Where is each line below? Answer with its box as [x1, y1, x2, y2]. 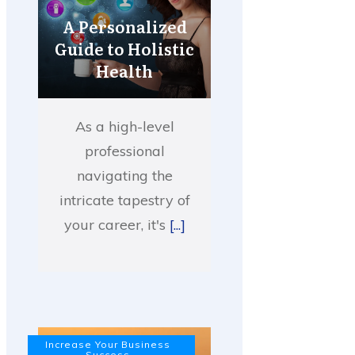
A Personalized [62, 13, 187, 38]
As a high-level [74, 116, 174, 136]
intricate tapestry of [59, 190, 190, 209]
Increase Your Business [45, 338, 170, 350]
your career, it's [63, 215, 170, 234]
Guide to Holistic [55, 36, 194, 60]
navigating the [76, 166, 173, 185]
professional [84, 141, 165, 160]
